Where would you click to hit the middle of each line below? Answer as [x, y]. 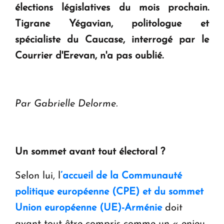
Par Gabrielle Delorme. [68, 104]
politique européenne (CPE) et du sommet [109, 192]
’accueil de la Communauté [121, 176]
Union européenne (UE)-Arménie [88, 208]
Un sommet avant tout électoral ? [90, 152]
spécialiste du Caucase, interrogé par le [112, 40]
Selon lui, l [38, 176]
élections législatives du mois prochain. [112, 8]
